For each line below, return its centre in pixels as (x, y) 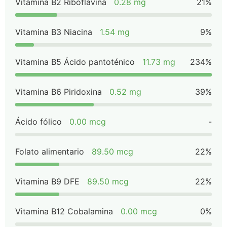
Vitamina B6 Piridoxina (59, 92)
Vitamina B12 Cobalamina (64, 211)
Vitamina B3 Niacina (54, 32)
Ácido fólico (39, 122)
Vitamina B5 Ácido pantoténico (75, 62)
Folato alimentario (50, 152)
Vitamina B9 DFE (47, 181)
